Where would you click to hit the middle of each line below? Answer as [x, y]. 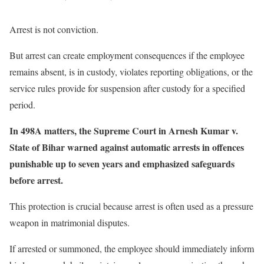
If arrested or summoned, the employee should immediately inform [132, 248]
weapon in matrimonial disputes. [70, 222]
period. [22, 104]
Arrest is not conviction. [54, 29]
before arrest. [36, 180]
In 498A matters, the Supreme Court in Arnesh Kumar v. [124, 130]
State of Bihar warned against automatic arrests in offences [127, 147]
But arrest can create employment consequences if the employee [127, 55]
